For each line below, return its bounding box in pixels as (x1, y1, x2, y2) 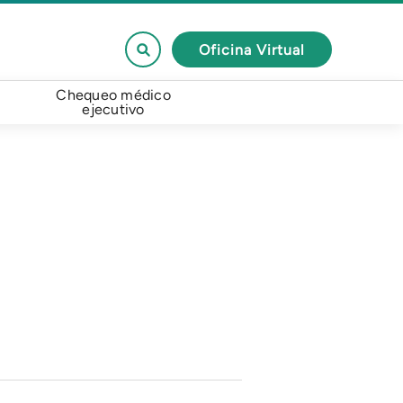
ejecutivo (82, 101, 145, 118)
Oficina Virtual (199, 40, 305, 58)
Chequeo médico (56, 86, 171, 103)
